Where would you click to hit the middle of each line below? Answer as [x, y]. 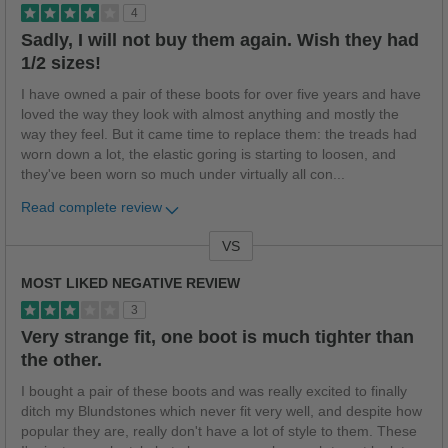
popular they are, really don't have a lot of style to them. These [219, 432]
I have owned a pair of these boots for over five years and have [221, 95]
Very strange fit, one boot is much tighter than [217, 337]
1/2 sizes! [61, 63]
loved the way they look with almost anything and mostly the [210, 115]
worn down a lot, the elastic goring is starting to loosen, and [208, 155]
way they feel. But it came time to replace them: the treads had [219, 135]
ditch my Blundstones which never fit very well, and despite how [221, 412]
